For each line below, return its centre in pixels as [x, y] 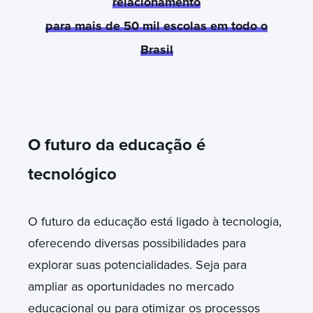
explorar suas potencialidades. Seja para [137, 264]
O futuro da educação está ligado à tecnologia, [155, 221]
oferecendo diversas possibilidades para [137, 243]
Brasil [156, 49]
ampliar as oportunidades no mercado [131, 286]
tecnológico [72, 174]
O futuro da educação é [117, 145]
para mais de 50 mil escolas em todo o [156, 26]
